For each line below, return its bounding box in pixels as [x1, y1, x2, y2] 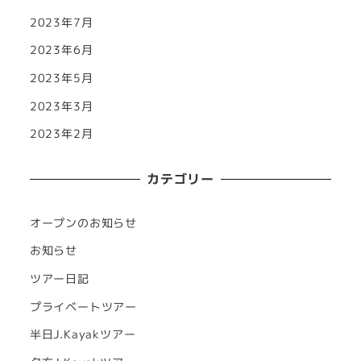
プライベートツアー [29, 298, 137, 315]
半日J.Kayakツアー [29, 326, 136, 343]
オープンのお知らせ [29, 214, 137, 231]
